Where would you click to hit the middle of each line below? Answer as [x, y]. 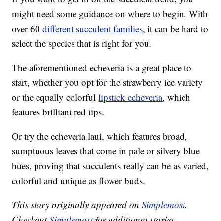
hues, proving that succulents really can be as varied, [110, 166]
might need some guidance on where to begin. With [110, 14]
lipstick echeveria [130, 97]
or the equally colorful [55, 97]
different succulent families [93, 29]
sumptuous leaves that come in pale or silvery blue [106, 151]
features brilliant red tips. [58, 112]
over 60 [27, 29]
